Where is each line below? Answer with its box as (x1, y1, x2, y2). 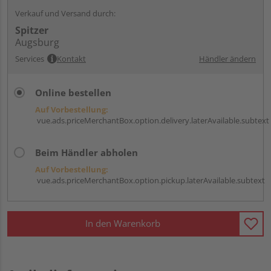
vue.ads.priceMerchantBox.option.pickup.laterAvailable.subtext (35, 174, 265, 186)
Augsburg (15, 35, 59, 49)
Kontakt (57, 53, 86, 64)
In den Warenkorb (85, 217, 160, 230)
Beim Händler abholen (35, 146, 138, 158)
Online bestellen (35, 86, 111, 99)
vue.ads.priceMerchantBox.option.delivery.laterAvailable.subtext (35, 114, 269, 126)
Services (15, 53, 44, 64)
